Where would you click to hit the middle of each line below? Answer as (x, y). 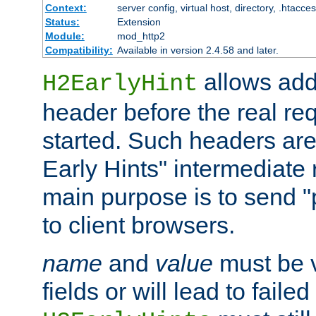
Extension (139, 22)
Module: (65, 36)
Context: (66, 7)
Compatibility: (79, 50)
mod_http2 (141, 36)
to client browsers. (139, 225)
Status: (62, 22)
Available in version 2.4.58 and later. (197, 50)
